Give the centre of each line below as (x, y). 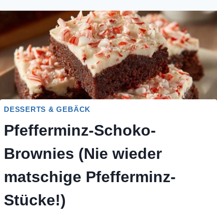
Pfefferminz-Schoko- (80, 131)
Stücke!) (35, 200)
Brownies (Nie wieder (83, 154)
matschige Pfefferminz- (90, 177)
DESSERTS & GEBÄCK (47, 109)
